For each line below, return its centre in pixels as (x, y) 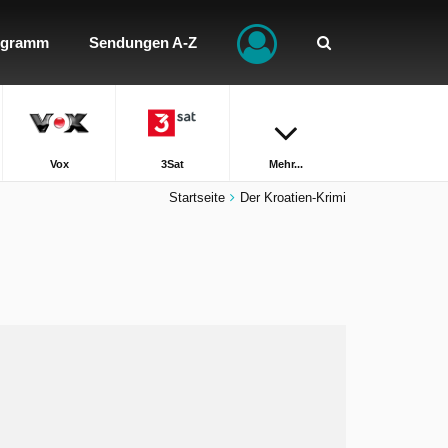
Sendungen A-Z (143, 42)
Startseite (197, 197)
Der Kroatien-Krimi (293, 197)
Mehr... (286, 164)
